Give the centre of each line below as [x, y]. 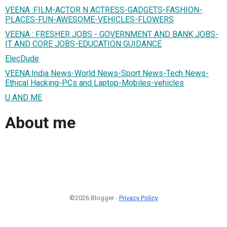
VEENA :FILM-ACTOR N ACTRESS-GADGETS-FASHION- [104, 10]
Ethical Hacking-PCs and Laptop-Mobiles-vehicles [94, 83]
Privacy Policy [138, 198]
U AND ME [24, 97]
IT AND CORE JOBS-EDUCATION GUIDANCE [83, 44]
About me [40, 123]
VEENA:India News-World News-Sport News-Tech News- [107, 73]
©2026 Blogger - [94, 198]
